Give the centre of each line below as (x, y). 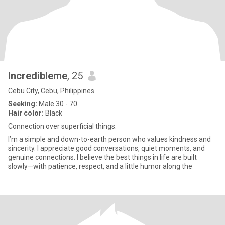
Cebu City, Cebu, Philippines (51, 91)
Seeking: (23, 104)
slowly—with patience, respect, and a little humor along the (100, 166)
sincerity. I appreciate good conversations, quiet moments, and (106, 148)
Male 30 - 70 (57, 104)
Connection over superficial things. (62, 126)
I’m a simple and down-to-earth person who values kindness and (109, 139)
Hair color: (26, 113)
